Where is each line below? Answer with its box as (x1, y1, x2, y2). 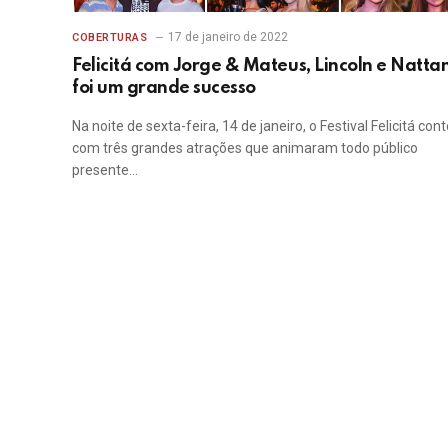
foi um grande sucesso (72, 79, 256, 98)
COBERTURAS (72, 31, 148, 45)
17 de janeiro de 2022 (167, 30, 288, 45)
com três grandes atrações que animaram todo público (72, 140, 418, 157)
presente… (72, 162, 138, 179)
